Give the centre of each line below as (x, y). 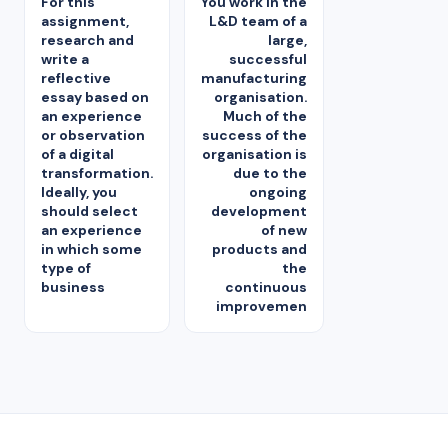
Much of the (265, 115)
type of (66, 267)
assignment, (85, 20)
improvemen (261, 305)
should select (89, 210)
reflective (76, 77)
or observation (93, 134)
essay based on (95, 96)
